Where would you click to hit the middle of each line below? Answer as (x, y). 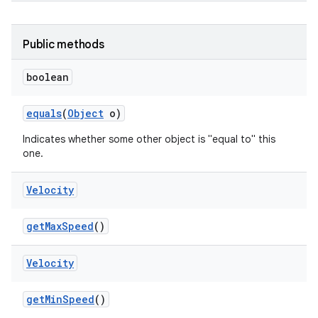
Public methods (64, 45)
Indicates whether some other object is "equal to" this (149, 139)
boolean (48, 77)
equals (44, 113)
